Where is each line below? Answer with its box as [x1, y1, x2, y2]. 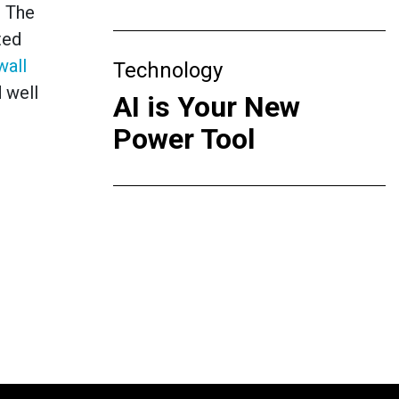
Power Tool [113, 122, 255, 156]
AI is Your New [113, 90, 300, 124]
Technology [113, 58, 223, 83]
